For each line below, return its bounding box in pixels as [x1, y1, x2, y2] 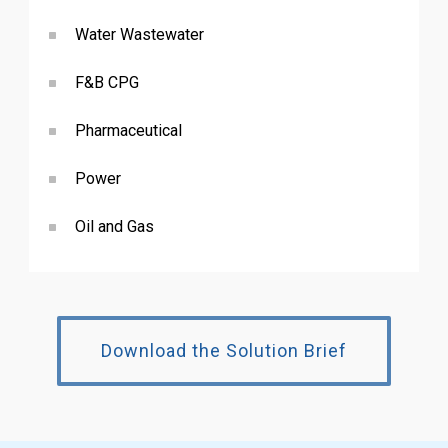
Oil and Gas [74, 216, 154, 236]
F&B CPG [74, 72, 139, 92]
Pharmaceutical [74, 120, 182, 140]
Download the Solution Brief [101, 340, 347, 362]
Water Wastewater [74, 24, 204, 44]
